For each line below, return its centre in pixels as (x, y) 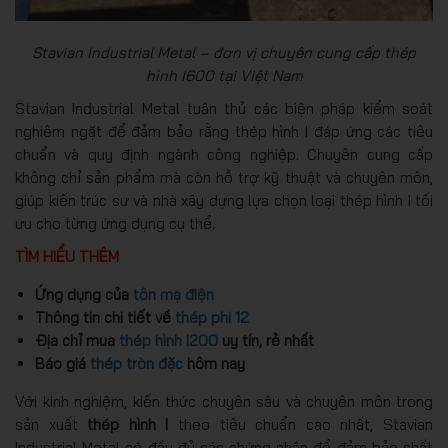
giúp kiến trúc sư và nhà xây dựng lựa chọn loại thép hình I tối (224, 200)
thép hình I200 (168, 340)
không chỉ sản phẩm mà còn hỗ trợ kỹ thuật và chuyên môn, (224, 177)
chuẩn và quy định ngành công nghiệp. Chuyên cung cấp (224, 154)
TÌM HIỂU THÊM (67, 256)
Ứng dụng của (84, 294)
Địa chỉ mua (77, 340)
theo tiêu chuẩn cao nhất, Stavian (301, 424)
